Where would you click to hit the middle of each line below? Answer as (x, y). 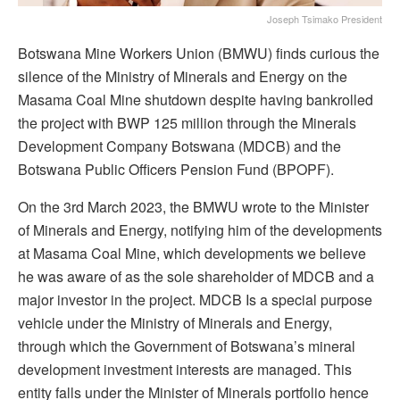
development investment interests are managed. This (185, 369)
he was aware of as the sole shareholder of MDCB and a (196, 276)
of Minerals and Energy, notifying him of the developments (200, 229)
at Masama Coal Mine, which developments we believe (192, 253)
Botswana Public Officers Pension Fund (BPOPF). (176, 169)
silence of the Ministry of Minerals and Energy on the (183, 76)
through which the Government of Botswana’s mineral (187, 346)
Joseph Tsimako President (325, 18)
